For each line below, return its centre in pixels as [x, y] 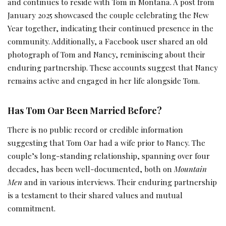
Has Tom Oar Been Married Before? [85, 110]
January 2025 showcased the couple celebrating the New [108, 15]
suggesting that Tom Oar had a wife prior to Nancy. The [106, 142]
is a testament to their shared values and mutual [95, 195]
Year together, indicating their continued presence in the [110, 28]
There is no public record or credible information [95, 129]
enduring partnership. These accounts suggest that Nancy [113, 67]
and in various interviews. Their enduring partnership [120, 182]
